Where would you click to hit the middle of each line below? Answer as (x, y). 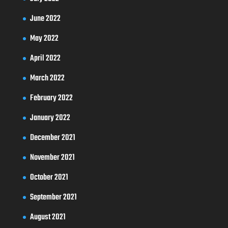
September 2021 (53, 197)
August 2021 (48, 217)
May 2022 (44, 38)
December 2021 (52, 138)
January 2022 (50, 118)
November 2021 (52, 158)
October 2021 (49, 177)
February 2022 (51, 98)
